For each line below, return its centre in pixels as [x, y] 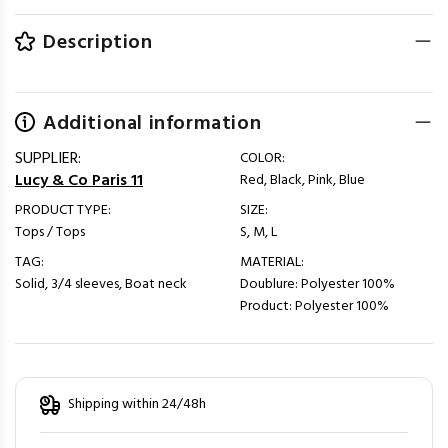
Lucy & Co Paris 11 [79, 181]
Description [98, 43]
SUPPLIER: [48, 159]
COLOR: [262, 159]
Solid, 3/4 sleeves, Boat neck [101, 285]
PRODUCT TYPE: [63, 211]
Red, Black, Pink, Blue [302, 181]
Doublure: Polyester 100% [317, 285]
